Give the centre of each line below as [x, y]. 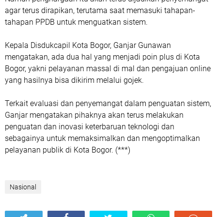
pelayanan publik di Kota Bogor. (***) [68, 150]
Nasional [23, 187]
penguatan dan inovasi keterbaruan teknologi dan [90, 127]
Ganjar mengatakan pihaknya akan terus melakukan [94, 115]
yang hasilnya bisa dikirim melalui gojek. [74, 80]
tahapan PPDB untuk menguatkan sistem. [76, 22]
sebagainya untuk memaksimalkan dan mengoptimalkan [102, 138]
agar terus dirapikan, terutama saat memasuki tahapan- [100, 10]
